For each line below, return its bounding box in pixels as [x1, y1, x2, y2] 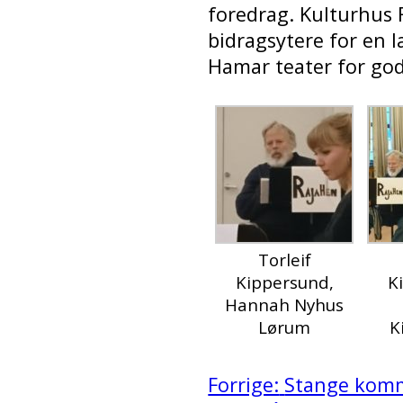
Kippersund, [235, 270, 334, 293]
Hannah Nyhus [225, 292, 345, 316]
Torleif [257, 247, 311, 271]
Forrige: [208, 371, 280, 398]
